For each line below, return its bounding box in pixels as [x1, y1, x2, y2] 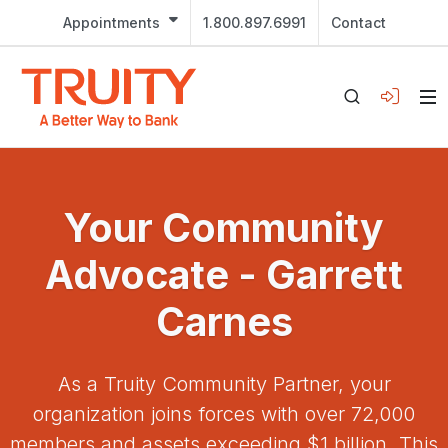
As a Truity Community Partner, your [57, 372, 391, 396]
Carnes [155, 298, 293, 345]
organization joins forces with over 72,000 [33, 402, 415, 426]
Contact [330, 14, 386, 31]
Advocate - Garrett [45, 251, 403, 298]
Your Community [64, 204, 384, 251]
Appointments [62, 14, 160, 31]
